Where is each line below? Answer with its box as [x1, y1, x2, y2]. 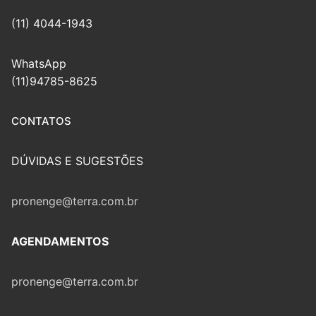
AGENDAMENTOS [11, 233, 109, 248]
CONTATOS [11, 114, 71, 128]
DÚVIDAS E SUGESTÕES [11, 153, 143, 168]
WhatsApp [11, 56, 66, 71]
